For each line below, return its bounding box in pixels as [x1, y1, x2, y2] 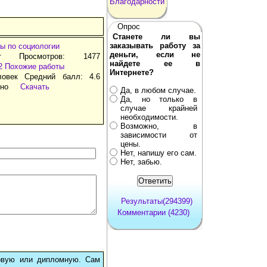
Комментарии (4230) [117, 207, 190, 217]
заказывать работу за [110, 41, 200, 50]
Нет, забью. [120, 157, 162, 166]
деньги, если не [110, 49, 200, 59]
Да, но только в [120, 94, 197, 104]
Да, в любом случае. [120, 85, 196, 95]
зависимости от [120, 130, 197, 139]
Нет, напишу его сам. [120, 148, 197, 157]
